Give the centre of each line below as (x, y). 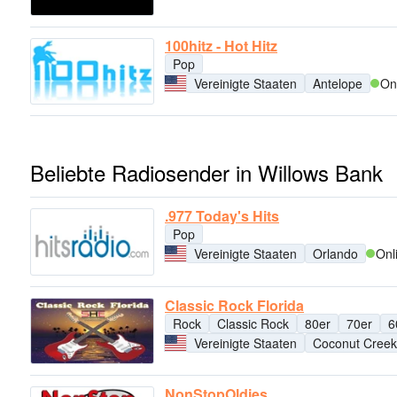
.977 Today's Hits (222, 216)
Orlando (335, 254)
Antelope (338, 84)
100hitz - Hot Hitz (221, 46)
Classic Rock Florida (234, 305)
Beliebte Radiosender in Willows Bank (206, 173)
